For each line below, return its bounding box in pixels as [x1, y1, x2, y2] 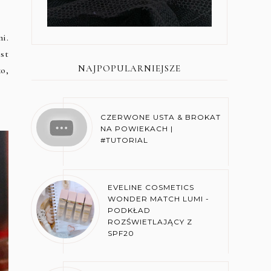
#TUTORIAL [100, 135, 148, 145]
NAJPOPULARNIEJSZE [78, 62, 181, 74]
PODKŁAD [108, 206, 151, 215]
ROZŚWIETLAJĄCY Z [108, 217, 193, 227]
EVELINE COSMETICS [108, 183, 195, 192]
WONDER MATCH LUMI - [108, 194, 210, 204]
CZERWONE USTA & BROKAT [100, 112, 221, 122]
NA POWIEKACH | [100, 123, 173, 133]
